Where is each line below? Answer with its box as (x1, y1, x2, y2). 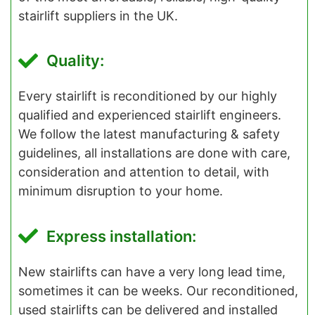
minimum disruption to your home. (18, 184, 223, 199)
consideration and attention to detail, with (18, 165, 269, 180)
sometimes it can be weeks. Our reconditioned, (18, 283, 298, 298)
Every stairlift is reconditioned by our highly (18, 89, 277, 104)
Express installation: (46, 226, 196, 245)
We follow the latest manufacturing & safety (18, 127, 280, 142)
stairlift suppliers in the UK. (18, 8, 178, 23)
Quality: (46, 51, 104, 70)
